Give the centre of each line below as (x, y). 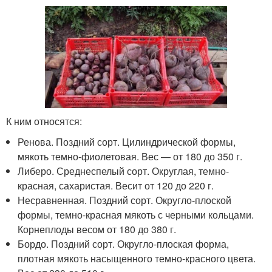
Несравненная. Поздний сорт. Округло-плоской (125, 200)
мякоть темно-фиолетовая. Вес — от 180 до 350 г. (130, 157)
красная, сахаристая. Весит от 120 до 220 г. (116, 186)
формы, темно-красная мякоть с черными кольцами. (136, 215)
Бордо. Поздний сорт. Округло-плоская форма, (124, 244)
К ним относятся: (44, 121)
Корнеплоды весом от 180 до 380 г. (97, 229)
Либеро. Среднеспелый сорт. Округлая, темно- (124, 171)
